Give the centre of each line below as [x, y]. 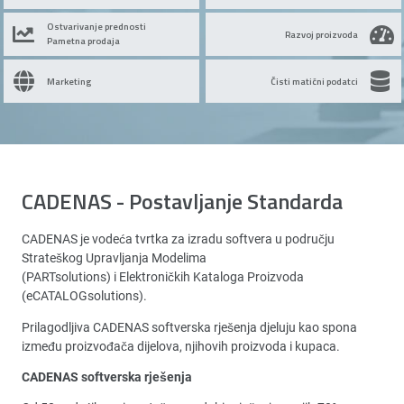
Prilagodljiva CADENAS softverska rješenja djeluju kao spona [189, 327]
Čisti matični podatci [314, 80]
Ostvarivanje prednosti [96, 25]
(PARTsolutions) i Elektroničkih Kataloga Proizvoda [163, 277]
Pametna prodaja [83, 40]
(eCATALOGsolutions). [84, 296]
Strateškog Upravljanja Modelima [114, 258]
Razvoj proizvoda [321, 33]
